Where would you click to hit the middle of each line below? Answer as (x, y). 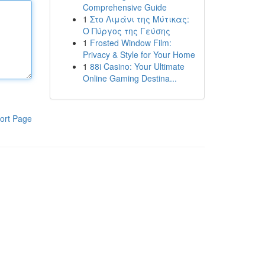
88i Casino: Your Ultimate (137, 66)
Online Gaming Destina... (130, 78)
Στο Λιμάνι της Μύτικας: (139, 19)
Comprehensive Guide (125, 7)
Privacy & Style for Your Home (139, 54)
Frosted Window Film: (130, 43)
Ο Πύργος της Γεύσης (126, 31)
